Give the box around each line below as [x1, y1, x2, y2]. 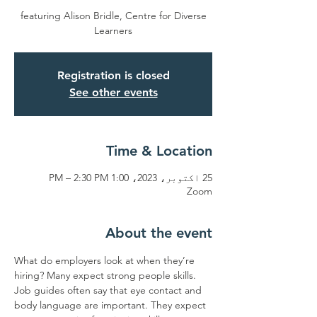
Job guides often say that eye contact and [14, 284, 204, 296]
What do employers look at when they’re [14, 254, 197, 267]
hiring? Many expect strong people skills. [14, 269, 199, 282]
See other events [69, 86, 158, 99]
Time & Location [106, 142, 212, 159]
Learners [94, 24, 132, 37]
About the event [105, 224, 212, 241]
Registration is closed [57, 69, 170, 82]
